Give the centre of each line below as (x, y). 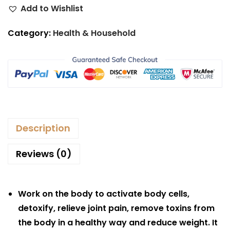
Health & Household (94, 33)
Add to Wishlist (52, 8)
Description (43, 128)
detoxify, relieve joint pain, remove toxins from (116, 208)
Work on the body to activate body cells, (104, 194)
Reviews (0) (44, 154)
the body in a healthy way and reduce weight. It (118, 222)
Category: (30, 33)
